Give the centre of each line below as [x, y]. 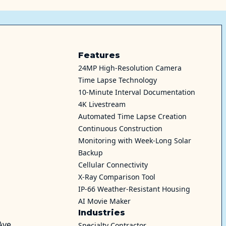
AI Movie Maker [104, 201]
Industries [101, 212]
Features [99, 55]
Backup [90, 152]
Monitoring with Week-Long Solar [134, 140]
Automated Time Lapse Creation [132, 116]
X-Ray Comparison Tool [117, 177]
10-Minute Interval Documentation [136, 92]
